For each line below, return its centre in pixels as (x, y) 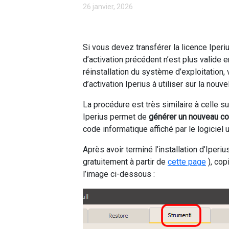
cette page (187, 162)
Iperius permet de (116, 117)
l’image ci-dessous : (119, 174)
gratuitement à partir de (125, 162)
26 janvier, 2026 (108, 6)
